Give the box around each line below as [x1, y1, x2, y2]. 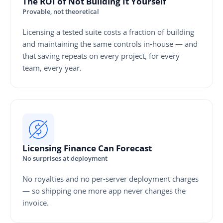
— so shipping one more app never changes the [22, 186, 186, 196]
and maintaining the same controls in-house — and [22, 39, 198, 49]
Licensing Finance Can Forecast [22, 142, 152, 154]
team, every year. [22, 63, 82, 73]
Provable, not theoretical [22, 7, 99, 16]
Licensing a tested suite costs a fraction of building [22, 27, 194, 37]
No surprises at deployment [22, 154, 108, 163]
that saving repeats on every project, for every [22, 51, 180, 61]
